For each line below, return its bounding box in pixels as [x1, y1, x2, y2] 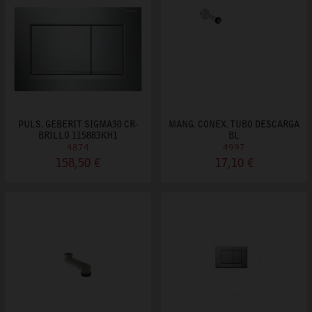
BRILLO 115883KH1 [38, 132, 118, 141]
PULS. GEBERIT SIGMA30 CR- [18, 120, 138, 130]
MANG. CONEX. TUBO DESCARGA [169, 120, 299, 130]
